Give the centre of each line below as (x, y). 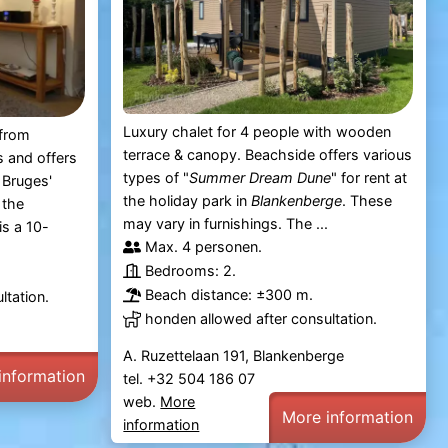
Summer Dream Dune (260, 178)
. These (367, 201)
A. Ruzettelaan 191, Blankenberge (234, 356)
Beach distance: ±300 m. (229, 295)
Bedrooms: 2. (191, 271)
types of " (156, 178)
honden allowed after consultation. (261, 319)
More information (348, 416)
